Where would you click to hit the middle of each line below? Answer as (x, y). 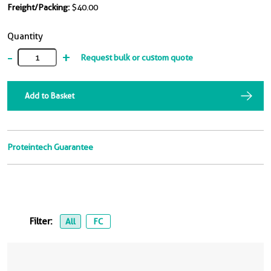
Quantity (25, 36)
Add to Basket (50, 96)
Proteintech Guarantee (50, 147)
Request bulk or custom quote (137, 57)
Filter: (42, 221)
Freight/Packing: (38, 7)
